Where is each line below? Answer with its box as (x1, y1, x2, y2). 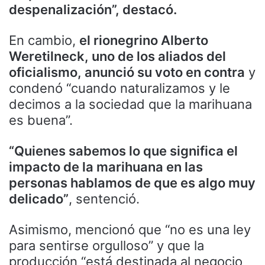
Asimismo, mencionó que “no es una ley (9, 222, 251, 238)
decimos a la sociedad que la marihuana (9, 96, 252, 112)
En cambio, (9, 33, 79, 49)
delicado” (9, 191, 69, 207)
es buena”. (9, 112, 73, 128)
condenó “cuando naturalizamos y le (9, 80, 230, 96)
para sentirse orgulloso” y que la (9, 238, 204, 254)
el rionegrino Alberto (79, 33, 208, 49)
